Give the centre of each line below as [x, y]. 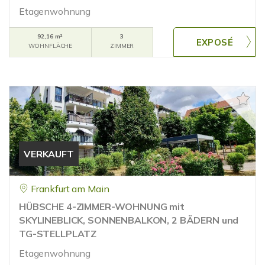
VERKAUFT [49, 154]
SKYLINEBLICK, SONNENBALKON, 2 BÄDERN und [129, 220]
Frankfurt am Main [70, 189]
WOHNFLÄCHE [50, 46]
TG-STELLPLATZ [58, 234]
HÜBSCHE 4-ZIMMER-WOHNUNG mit [102, 206]
